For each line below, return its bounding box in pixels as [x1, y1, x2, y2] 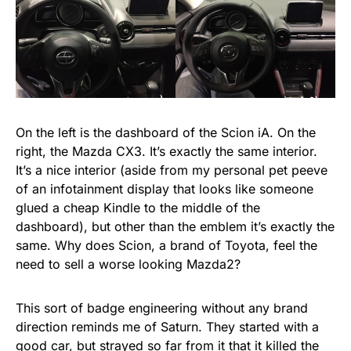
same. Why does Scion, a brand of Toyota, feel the [16, 237, 317, 254]
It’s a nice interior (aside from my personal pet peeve [16, 162, 327, 179]
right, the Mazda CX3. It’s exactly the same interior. [16, 143, 317, 160]
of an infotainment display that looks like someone [16, 181, 313, 197]
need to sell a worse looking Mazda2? [16, 256, 241, 273]
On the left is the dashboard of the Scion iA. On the [16, 125, 316, 141]
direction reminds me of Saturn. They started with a [16, 319, 319, 335]
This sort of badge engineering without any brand [16, 300, 308, 317]
